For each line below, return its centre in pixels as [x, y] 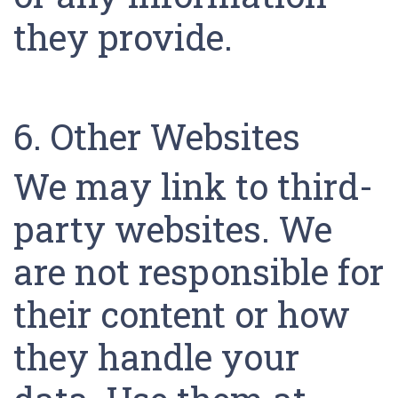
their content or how [182, 314]
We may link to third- [193, 186]
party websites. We [173, 229]
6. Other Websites [161, 136]
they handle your [156, 357]
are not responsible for [199, 271]
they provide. [127, 37]
